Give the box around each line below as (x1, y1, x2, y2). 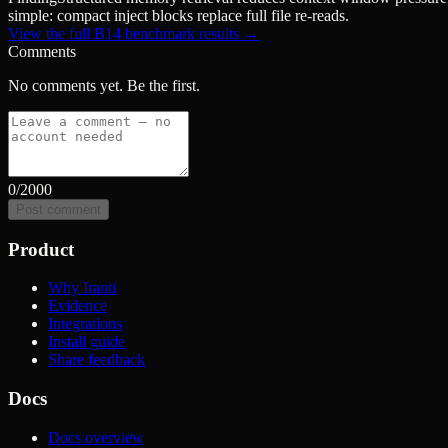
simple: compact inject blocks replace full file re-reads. (8, 6, 349, 24)
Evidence (48, 297, 107, 315)
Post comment (16, 201, 101, 217)
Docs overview (48, 428, 144, 446)
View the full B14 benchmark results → (8, 24, 259, 42)
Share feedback (48, 351, 145, 369)
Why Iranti (48, 279, 116, 297)
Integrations (48, 315, 122, 333)
